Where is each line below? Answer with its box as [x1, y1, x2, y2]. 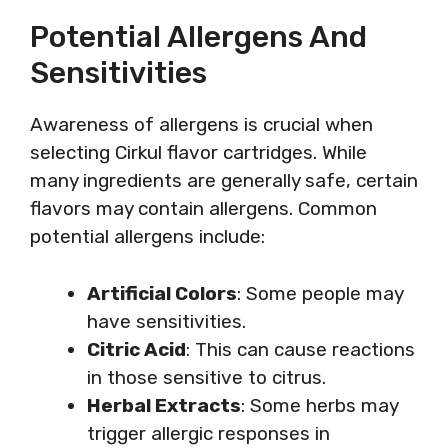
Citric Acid [87, 337, 186, 361]
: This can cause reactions [186, 337, 415, 361]
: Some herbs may [241, 393, 398, 417]
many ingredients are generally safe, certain [30, 169, 418, 192]
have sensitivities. [87, 309, 246, 333]
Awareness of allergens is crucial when [30, 113, 373, 136]
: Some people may [237, 281, 403, 305]
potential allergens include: [30, 225, 265, 248]
